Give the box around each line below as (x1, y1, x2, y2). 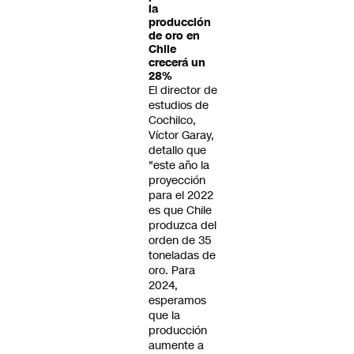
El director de (149, 82, 217, 98)
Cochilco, (149, 112, 196, 128)
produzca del (149, 217, 217, 233)
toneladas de (149, 247, 216, 263)
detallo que (149, 142, 206, 158)
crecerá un (149, 55, 205, 70)
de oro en (149, 28, 200, 43)
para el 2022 (149, 187, 213, 203)
